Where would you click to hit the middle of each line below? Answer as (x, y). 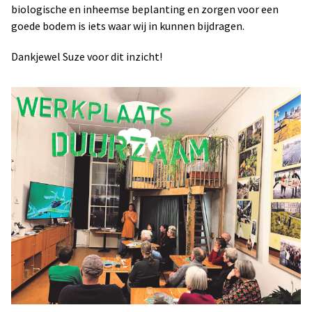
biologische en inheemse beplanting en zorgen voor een (145, 9)
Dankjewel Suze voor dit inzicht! (87, 56)
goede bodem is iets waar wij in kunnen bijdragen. (128, 25)
